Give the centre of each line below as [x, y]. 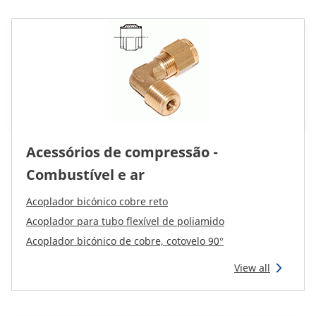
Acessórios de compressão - [122, 152]
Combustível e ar [85, 175]
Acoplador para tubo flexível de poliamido [125, 221]
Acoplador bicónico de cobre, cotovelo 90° [125, 241]
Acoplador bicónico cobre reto [97, 201]
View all [252, 268]
